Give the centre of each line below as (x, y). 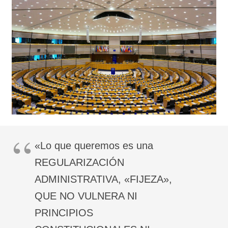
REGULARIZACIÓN (79, 162)
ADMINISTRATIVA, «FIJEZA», (103, 179)
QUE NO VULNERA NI (86, 196)
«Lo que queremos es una (94, 145)
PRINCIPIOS (64, 212)
